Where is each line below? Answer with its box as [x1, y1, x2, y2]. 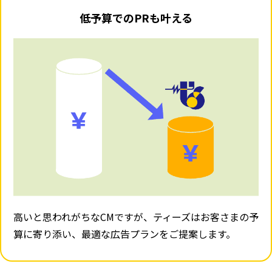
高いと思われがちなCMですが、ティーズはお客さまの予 [13, 209, 259, 224]
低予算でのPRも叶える [80, 10, 192, 26]
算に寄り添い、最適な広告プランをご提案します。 [13, 226, 236, 241]
